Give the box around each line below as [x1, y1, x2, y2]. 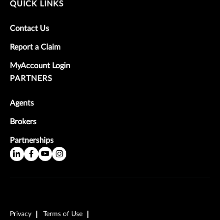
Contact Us [10, 24, 49, 32]
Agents [10, 99, 34, 107]
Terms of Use [43, 210, 82, 218]
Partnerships [10, 136, 54, 144]
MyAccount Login [10, 61, 70, 70]
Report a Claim [10, 43, 60, 51]
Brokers [10, 117, 36, 126]
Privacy [10, 210, 31, 218]
